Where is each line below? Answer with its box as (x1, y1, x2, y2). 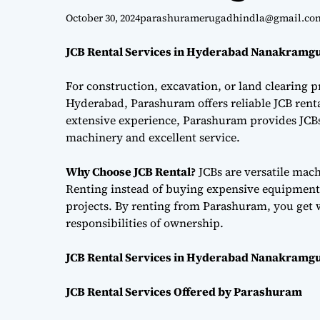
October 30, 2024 (66, 10, 140, 25)
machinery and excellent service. (66, 129, 240, 145)
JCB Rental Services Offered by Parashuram (66, 283, 302, 299)
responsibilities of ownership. (66, 214, 224, 231)
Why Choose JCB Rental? (66, 163, 196, 179)
